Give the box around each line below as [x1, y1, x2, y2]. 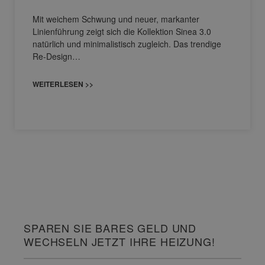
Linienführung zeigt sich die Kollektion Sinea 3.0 [33, 25, 211, 37]
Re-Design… [33, 50, 80, 62]
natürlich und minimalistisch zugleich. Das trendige [33, 37, 221, 50]
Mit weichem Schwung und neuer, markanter [33, 12, 199, 25]
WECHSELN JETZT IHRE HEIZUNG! [24, 233, 215, 249]
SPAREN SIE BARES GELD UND [24, 219, 197, 235]
